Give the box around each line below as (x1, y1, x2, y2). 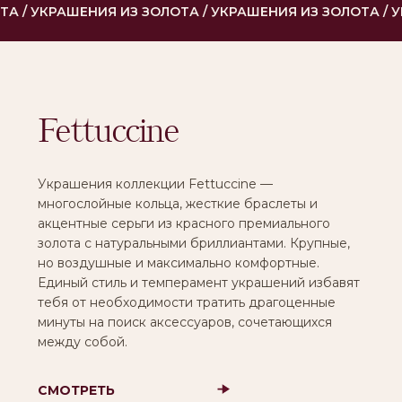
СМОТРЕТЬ (27, 43, 83, 56)
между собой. (27, 8, 92, 21)
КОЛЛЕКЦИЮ (27, 57, 93, 69)
